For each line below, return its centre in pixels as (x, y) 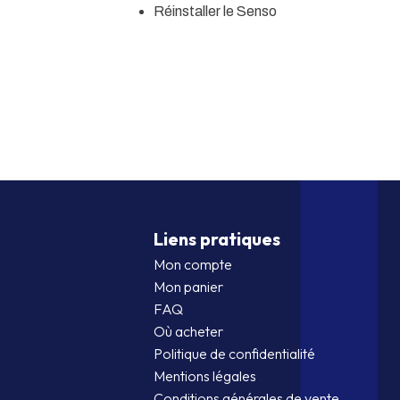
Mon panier (188, 287)
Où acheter (188, 331)
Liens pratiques (217, 239)
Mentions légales (205, 376)
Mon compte (193, 264)
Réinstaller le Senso (215, 11)
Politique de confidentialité (234, 354)
